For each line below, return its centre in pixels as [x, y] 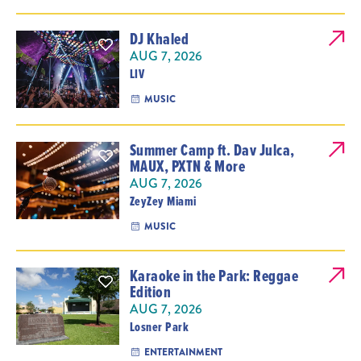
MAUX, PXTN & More [187, 166]
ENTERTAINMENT [183, 352]
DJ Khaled [159, 39]
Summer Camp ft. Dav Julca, [212, 150]
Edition [150, 292]
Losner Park [159, 327]
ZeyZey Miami [163, 201]
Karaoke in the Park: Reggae [214, 276]
